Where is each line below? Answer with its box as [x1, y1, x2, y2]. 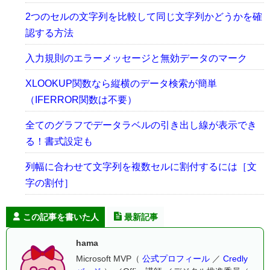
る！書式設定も [25, 136, 93, 147]
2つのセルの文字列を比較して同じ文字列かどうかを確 [25, 11, 262, 22]
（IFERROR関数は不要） [25, 95, 137, 105]
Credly [223, 254, 248, 264]
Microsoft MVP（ [76, 254, 142, 264]
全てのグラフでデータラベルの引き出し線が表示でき [25, 120, 257, 131]
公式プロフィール [142, 254, 210, 264]
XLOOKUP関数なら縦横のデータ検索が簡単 [25, 78, 217, 89]
